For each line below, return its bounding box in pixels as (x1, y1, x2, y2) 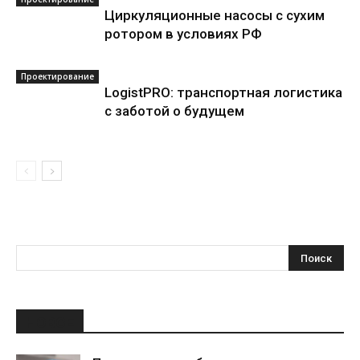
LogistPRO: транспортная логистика (104, 84, 342, 101)
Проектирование (21, 71, 94, 83)
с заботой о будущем (104, 103, 244, 120)
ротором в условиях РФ (104, 26, 262, 43)
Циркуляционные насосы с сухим (104, 7, 325, 24)
